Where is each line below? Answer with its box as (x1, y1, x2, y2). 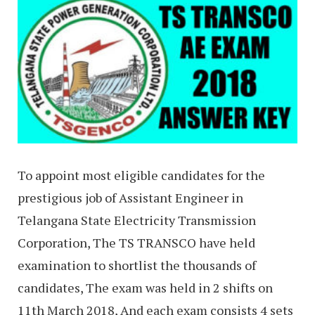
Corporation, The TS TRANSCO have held (18, 233, 255, 251)
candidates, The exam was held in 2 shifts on (18, 278, 273, 296)
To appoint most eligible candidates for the (18, 166, 265, 184)
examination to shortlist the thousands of (18, 256, 256, 274)
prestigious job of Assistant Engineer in (18, 188, 243, 206)
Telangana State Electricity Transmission (18, 211, 256, 229)
